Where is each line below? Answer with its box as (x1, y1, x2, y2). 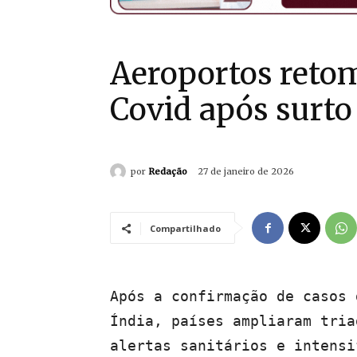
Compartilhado (150, 222, 221, 235)
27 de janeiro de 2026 (198, 166, 294, 178)
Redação (148, 165, 187, 177)
